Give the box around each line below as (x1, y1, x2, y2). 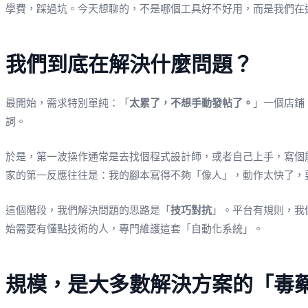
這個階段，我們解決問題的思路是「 (5, 204, 170, 216)
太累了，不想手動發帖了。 (129, 97, 253, 109)
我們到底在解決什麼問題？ (5, 52, 253, 76)
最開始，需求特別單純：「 (5, 97, 129, 109)
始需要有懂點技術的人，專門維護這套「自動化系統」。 (5, 223, 263, 234)
